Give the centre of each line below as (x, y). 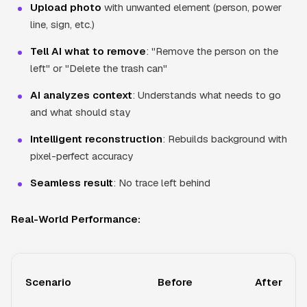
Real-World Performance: (76, 219)
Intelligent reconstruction (96, 138)
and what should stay (80, 112)
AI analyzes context (81, 95)
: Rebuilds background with (225, 138)
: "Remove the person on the (212, 51)
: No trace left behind (162, 182)
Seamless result (72, 182)
